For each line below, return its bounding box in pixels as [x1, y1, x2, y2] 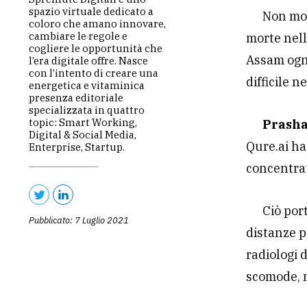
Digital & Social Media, [29, 128, 136, 142]
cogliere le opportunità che [29, 42, 162, 56]
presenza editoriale [29, 91, 123, 105]
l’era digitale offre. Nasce [29, 54, 148, 68]
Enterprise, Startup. [29, 140, 125, 154]
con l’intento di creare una [29, 66, 158, 80]
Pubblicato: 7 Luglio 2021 [29, 214, 129, 227]
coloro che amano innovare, [29, 17, 166, 31]
